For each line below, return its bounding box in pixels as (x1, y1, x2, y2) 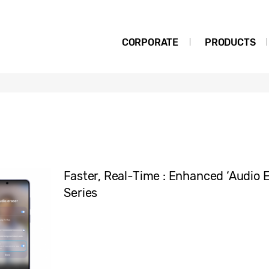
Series (64, 186, 98, 200)
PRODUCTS (204, 37, 256, 48)
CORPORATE (121, 37, 179, 48)
